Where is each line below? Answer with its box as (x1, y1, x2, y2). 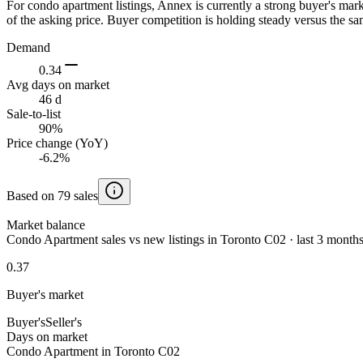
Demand (6, 40, 50, 54)
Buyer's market (6, 287, 83, 301)
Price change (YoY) (6, 135, 108, 150)
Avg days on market (6, 77, 109, 92)
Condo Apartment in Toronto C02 (6, 344, 180, 358)
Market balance (6, 217, 85, 232)
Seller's (45, 314, 82, 329)
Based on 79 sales (6, 188, 98, 203)
